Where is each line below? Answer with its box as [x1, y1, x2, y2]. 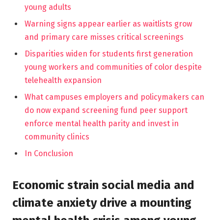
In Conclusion [25, 149, 73, 159]
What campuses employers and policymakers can [25, 92, 204, 102]
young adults [25, 2, 71, 12]
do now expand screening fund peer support [25, 106, 188, 115]
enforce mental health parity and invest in [25, 119, 179, 129]
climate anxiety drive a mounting [12, 195, 192, 210]
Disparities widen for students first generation [25, 49, 193, 59]
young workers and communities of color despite [25, 62, 202, 72]
